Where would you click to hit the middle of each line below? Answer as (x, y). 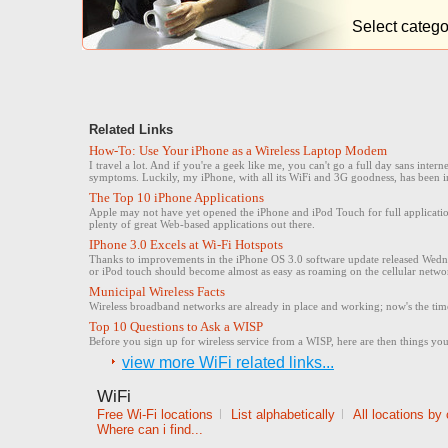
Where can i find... (150, 429)
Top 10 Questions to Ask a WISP (176, 326)
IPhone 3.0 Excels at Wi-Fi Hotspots (186, 244)
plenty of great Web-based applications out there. (202, 224)
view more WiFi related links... (228, 362)
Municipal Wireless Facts (157, 291)
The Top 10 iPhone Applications (176, 197)
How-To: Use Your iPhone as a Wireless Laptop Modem (238, 150)
